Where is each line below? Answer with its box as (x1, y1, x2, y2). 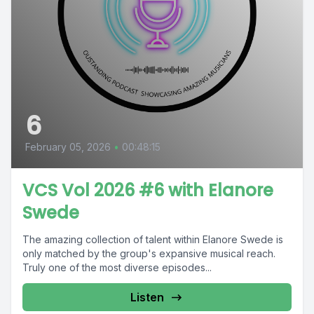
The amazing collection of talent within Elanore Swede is (22, 233, 283, 246)
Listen (130, 290, 164, 305)
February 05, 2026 (25, 141, 111, 153)
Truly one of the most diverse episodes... (22, 261, 212, 274)
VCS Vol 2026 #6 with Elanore (22, 179, 273, 203)
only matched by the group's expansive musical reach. (22, 247, 278, 260)
